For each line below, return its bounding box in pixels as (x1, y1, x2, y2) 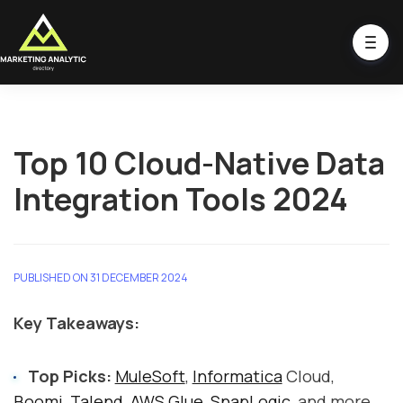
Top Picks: (27, 364, 112, 387)
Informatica (192, 364, 282, 387)
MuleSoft (114, 364, 185, 387)
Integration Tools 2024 (13, 178, 348, 219)
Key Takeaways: (13, 312, 139, 334)
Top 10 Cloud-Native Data (13, 142, 385, 184)
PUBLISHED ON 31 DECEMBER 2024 (13, 270, 188, 285)
